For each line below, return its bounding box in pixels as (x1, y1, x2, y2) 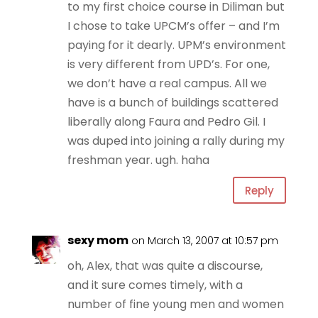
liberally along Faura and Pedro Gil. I (67, 114, 265, 130)
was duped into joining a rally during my (67, 133, 285, 149)
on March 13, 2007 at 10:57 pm (131, 234, 278, 248)
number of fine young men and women (67, 296, 284, 312)
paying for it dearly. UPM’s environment (67, 37, 286, 53)
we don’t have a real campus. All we (67, 75, 267, 92)
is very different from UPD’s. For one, (67, 56, 270, 72)
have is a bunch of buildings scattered (67, 94, 278, 111)
